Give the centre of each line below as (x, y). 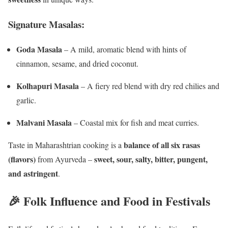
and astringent (33, 173)
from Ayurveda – (65, 159)
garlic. (26, 100)
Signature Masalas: (46, 24)
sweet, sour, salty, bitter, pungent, (151, 159)
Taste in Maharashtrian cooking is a (66, 145)
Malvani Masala (44, 122)
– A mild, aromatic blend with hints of (124, 49)
